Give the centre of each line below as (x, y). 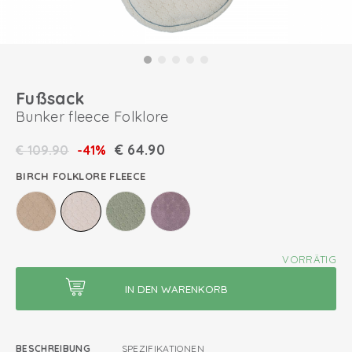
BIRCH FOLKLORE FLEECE (81, 176)
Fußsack (50, 98)
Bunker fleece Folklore (92, 117)
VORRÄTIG (309, 259)
